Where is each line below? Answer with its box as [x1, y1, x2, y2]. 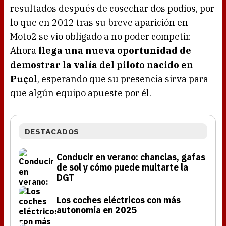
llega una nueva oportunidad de [38, 45, 191, 57]
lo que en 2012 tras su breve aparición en [10, 17, 188, 29]
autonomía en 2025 [56, 204, 137, 216]
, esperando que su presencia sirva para [37, 73, 208, 85]
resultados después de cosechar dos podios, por [10, 3, 214, 15]
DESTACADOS [25, 126, 79, 137]
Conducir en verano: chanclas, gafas [56, 151, 205, 163]
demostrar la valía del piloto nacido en [10, 59, 193, 71]
